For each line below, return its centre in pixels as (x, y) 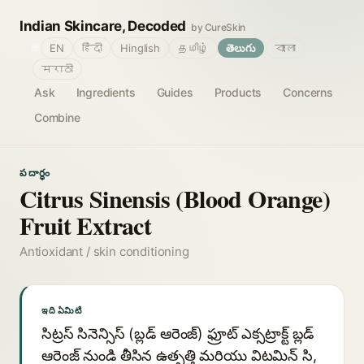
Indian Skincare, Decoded (103, 26)
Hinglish (140, 48)
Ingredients (106, 92)
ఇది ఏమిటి (62, 310)
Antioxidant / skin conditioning (104, 251)
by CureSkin (218, 27)
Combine (57, 117)
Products (238, 92)
